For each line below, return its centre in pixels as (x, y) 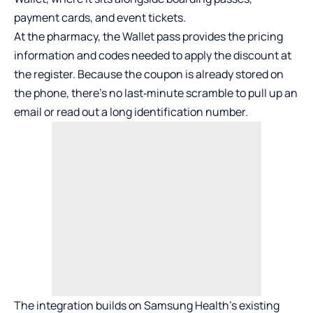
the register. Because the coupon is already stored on (149, 74)
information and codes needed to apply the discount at (153, 56)
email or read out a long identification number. (131, 112)
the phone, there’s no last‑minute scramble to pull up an (156, 93)
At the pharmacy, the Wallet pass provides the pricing (148, 37)
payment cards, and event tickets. (100, 18)
